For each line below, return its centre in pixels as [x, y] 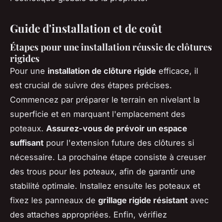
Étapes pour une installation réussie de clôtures [111, 47]
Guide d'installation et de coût [86, 28]
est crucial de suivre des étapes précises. [91, 85]
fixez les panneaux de [54, 200]
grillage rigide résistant [143, 200]
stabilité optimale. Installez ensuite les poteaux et [105, 186]
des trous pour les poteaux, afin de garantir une [103, 172]
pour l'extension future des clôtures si [119, 143]
